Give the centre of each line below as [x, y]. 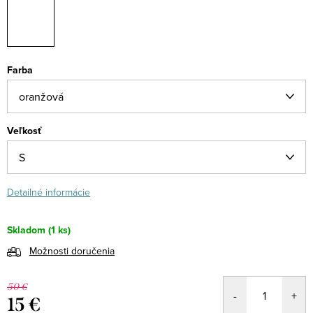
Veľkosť [24, 131]
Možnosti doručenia [72, 251]
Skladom [26, 230]
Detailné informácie [49, 192]
